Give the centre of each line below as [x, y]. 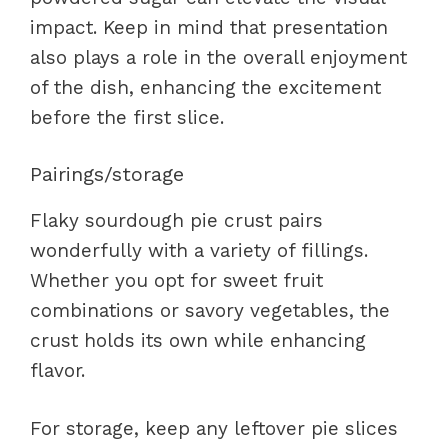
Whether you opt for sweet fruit [176, 280]
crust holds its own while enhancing [198, 340]
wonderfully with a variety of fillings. [199, 250]
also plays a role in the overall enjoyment [218, 57]
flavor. [57, 370]
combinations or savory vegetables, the [210, 310]
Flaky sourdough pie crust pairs [176, 220]
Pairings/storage [107, 173]
